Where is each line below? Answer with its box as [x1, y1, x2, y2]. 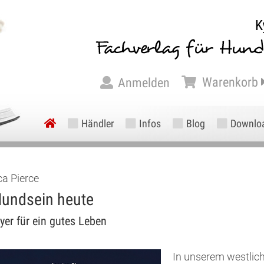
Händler [81, 117, 114, 130]
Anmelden [118, 75, 170, 90]
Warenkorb [202, 75, 258, 90]
